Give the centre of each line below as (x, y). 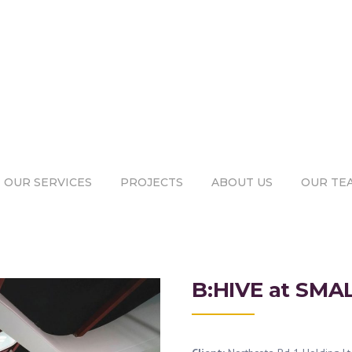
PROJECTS (152, 182)
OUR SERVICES (48, 182)
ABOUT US (242, 182)
